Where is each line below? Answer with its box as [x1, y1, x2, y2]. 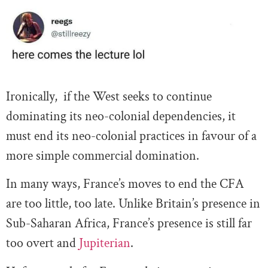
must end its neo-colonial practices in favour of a [6, 127, 257, 145]
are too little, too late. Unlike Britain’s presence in [6, 195, 260, 213]
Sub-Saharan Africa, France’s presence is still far [6, 215, 252, 233]
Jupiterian [79, 234, 130, 252]
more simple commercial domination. [6, 147, 199, 165]
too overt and [6, 234, 79, 252]
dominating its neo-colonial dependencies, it [6, 107, 236, 125]
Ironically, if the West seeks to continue [6, 87, 212, 105]
